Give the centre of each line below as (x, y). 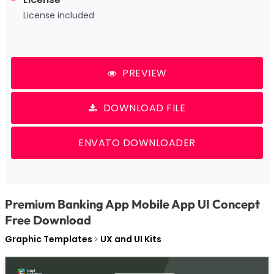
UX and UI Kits (131, 239)
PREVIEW (145, 73)
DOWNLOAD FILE (144, 108)
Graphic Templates (48, 239)
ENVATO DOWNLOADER (137, 143)
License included (58, 15)
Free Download (48, 220)
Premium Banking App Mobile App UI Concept (132, 204)
